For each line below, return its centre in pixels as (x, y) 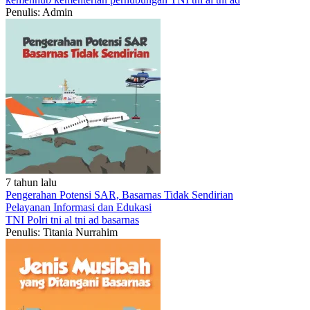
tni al (63, 220)
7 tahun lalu (31, 182)
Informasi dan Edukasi (102, 207)
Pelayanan (29, 207)
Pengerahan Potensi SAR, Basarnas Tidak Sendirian (119, 195)
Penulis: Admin (39, 12)
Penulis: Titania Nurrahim (62, 232)
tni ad (88, 220)
